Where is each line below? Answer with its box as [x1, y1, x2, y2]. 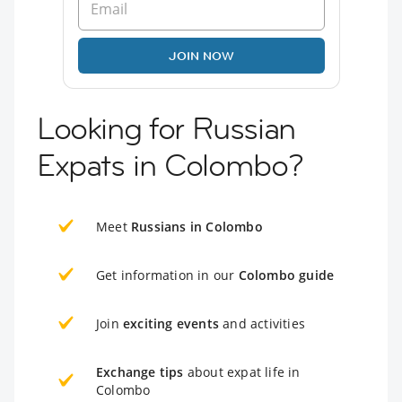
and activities [219, 315, 305, 333]
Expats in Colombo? [37, 145, 303, 186]
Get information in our [96, 267, 239, 284]
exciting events [123, 315, 219, 333]
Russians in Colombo [131, 218, 263, 236]
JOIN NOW [168, 48, 234, 65]
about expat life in [183, 363, 301, 381]
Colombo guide [238, 267, 335, 284]
